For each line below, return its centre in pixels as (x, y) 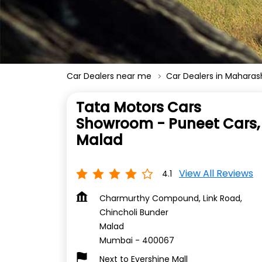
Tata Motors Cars (139, 108)
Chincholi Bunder (134, 213)
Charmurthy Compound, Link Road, (171, 199)
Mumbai (116, 241)
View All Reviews (216, 174)
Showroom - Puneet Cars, (168, 124)
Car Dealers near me (109, 76)
